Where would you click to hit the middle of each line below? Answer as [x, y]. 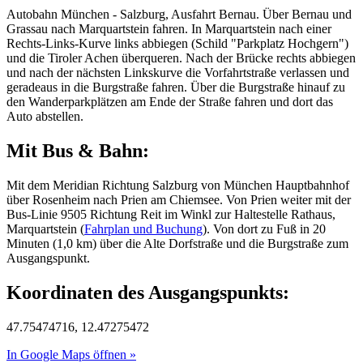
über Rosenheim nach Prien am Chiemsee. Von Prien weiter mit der [179, 199]
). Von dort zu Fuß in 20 [264, 228]
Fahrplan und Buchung [143, 228]
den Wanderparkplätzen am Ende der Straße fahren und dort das [170, 102]
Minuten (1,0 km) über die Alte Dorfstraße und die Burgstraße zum [177, 243]
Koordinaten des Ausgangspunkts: [148, 292]
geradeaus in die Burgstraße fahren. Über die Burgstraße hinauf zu [176, 88]
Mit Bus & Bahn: [78, 151]
